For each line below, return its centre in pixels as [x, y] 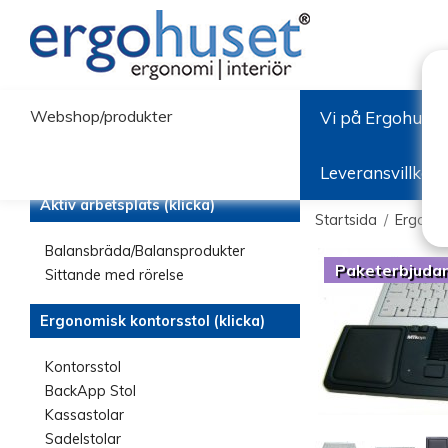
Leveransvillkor [379, 172]
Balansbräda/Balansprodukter [145, 251]
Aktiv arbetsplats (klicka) [127, 205]
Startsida [346, 220]
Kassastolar [84, 415]
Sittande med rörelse [114, 275]
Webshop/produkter [101, 116]
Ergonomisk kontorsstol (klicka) [152, 321]
